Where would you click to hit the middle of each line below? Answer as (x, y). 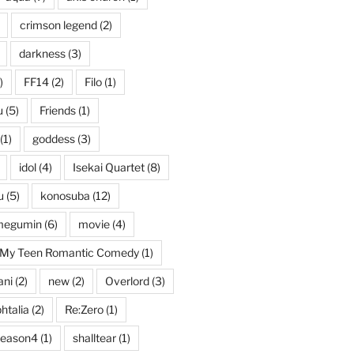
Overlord (127, 281)
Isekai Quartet (108, 168)
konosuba (65, 196)
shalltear (94, 338)
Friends (57, 111)
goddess (53, 139)
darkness (42, 54)
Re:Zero (84, 310)
